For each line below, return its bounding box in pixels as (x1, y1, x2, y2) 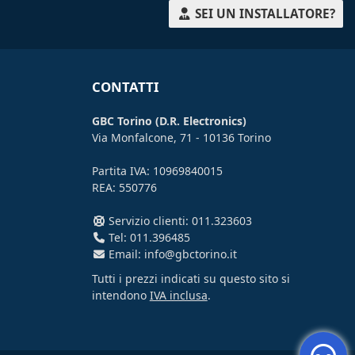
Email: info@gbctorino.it (105, 246, 238, 262)
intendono (91, 288, 150, 303)
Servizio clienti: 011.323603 (105, 213, 253, 229)
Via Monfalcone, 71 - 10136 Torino (91, 130, 271, 146)
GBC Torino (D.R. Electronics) (91, 113, 246, 129)
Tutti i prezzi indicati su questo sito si (91, 271, 290, 287)
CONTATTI (91, 78, 159, 97)
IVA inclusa (149, 288, 208, 303)
